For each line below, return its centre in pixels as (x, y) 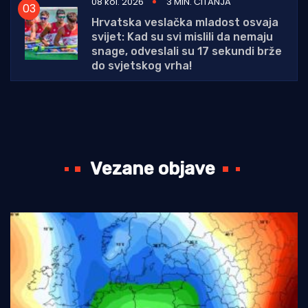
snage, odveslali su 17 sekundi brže (187, 51)
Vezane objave (152, 168)
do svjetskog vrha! (142, 65)
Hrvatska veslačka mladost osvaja (185, 22)
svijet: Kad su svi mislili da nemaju (182, 36)
